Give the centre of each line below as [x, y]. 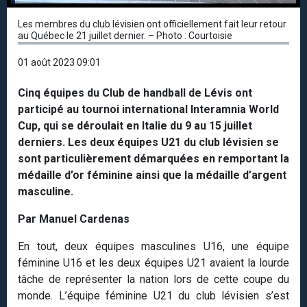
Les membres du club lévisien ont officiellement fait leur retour [152, 24]
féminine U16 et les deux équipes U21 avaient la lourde [153, 262]
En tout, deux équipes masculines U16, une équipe [153, 246]
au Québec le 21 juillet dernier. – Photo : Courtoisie [125, 35]
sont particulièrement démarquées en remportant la [153, 158]
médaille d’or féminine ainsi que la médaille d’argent [152, 175]
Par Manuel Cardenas [74, 219]
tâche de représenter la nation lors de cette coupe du [153, 279]
